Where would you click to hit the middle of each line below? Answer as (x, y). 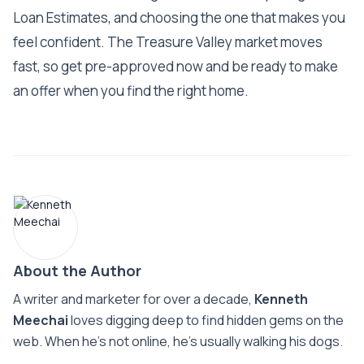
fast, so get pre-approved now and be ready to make (175, 66)
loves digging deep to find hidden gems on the (206, 320)
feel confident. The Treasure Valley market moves (168, 41)
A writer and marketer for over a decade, (134, 299)
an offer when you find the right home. (131, 90)
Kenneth (281, 299)
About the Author (77, 270)
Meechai (41, 320)
